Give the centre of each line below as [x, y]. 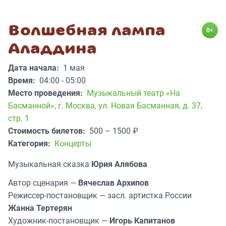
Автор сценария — [43, 183]
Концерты [73, 144]
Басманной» [31, 106]
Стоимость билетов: [48, 131]
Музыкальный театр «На [133, 93]
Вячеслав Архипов [114, 183]
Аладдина [52, 49]
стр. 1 [19, 119]
